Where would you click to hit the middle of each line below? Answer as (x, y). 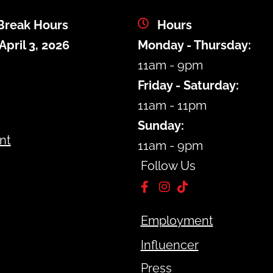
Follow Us (168, 166)
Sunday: (161, 126)
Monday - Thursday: (194, 45)
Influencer (169, 245)
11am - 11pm (172, 105)
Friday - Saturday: (188, 85)
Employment (177, 221)
